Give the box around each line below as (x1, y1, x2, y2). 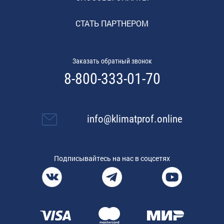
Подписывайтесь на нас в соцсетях (54, 153, 170, 163)
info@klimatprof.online (87, 113, 183, 125)
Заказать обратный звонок (72, 57, 152, 65)
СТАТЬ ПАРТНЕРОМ (75, 18, 148, 29)
